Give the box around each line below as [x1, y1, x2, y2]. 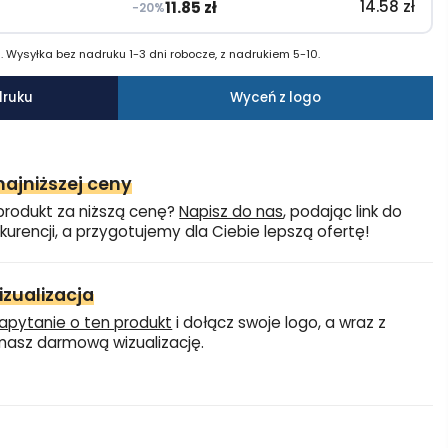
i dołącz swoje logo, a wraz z [172, 311, 387, 333]
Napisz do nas [179, 200, 284, 222]
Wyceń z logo [229, 87, 321, 107]
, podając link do [283, 200, 403, 222]
